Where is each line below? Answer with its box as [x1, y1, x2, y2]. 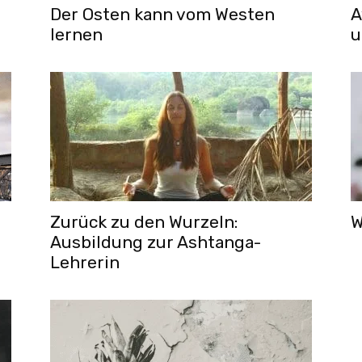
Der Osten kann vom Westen [50, 4, 275, 24]
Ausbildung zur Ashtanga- [50, 232, 261, 252]
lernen [50, 24, 103, 44]
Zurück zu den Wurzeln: [50, 212, 238, 232]
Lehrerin [50, 252, 120, 272]
